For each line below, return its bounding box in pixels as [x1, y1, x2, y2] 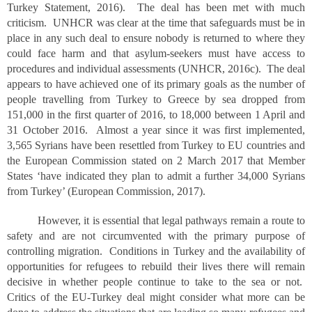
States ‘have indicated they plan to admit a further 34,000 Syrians [7, 170, 305, 182]
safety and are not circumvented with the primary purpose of [7, 230, 305, 242]
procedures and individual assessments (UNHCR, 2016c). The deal [7, 63, 305, 75]
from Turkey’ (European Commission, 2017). [7, 185, 205, 197]
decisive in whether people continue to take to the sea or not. [7, 276, 305, 288]
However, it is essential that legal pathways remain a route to [7, 214, 305, 226]
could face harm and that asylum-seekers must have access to [7, 47, 305, 59]
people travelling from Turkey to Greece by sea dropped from [7, 93, 305, 105]
